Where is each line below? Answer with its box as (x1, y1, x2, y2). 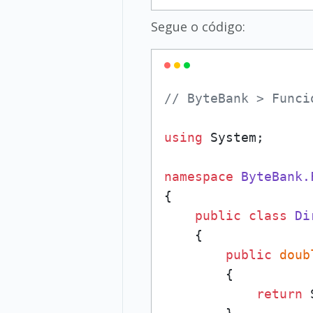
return (256, 286, 303, 301)
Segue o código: (150, 18, 245, 35)
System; (202, 130, 264, 145)
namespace (163, 169, 233, 184)
